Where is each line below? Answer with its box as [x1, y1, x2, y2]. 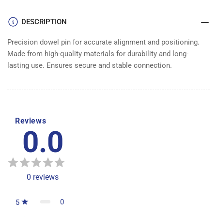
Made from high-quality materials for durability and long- [7, 49, 188, 58]
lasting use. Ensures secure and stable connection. [7, 61, 172, 70]
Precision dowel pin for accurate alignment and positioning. [7, 37, 200, 46]
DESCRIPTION [21, 17, 67, 26]
